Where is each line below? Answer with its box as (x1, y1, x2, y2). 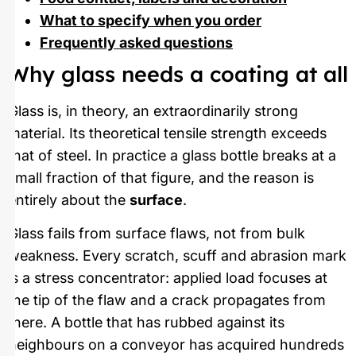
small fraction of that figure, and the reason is (8, 168, 314, 186)
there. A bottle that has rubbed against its (8, 314, 284, 331)
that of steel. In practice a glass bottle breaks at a (8, 146, 336, 164)
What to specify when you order (40, 11, 261, 29)
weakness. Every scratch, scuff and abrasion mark (8, 247, 346, 265)
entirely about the (8, 191, 130, 208)
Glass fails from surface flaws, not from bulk (8, 225, 305, 242)
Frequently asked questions (40, 33, 233, 51)
